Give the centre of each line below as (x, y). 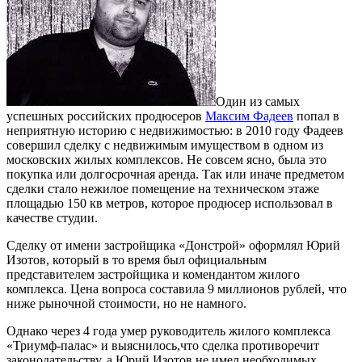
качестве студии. (52, 217)
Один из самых (258, 101)
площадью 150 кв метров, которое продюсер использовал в (170, 203)
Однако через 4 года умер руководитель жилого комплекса (168, 330)
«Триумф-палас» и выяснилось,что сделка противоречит (163, 345)
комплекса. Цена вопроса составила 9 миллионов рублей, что (177, 288)
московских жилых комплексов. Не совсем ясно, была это (166, 159)
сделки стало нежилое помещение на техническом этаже (163, 188)
